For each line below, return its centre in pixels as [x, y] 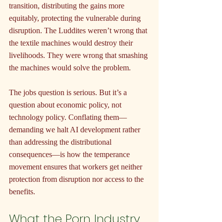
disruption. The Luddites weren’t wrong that [79, 31]
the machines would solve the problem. [70, 68]
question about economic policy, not [66, 105]
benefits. [22, 192]
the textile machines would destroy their [72, 43]
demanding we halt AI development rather [76, 130]
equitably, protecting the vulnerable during [76, 18]
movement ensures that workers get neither [77, 167]
